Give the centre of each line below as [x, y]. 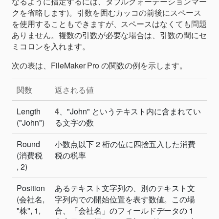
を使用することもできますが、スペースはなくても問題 [109, 23]
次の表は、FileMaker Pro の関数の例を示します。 [99, 65]
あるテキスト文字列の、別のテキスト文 [125, 188]
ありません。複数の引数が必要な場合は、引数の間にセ [109, 35]
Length [29, 111]
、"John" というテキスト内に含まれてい [130, 111]
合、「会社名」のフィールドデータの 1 [124, 210]
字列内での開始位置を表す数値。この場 [125, 199]
